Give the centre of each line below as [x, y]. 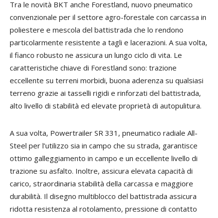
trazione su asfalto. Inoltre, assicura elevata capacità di [101, 171]
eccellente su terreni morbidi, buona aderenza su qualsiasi [107, 80]
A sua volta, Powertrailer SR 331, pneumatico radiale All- [104, 133]
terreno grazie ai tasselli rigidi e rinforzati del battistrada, [105, 93]
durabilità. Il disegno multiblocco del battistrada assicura [103, 196]
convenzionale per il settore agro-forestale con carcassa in [108, 17]
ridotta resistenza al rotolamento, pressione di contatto [103, 209]
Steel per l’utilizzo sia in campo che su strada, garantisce [104, 145]
